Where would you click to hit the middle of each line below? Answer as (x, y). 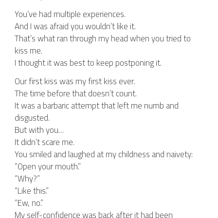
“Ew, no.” (29, 203)
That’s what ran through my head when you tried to (103, 38)
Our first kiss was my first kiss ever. (75, 81)
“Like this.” (32, 191)
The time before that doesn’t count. (76, 93)
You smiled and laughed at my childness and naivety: (104, 154)
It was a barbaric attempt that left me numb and (97, 106)
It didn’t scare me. (45, 142)
